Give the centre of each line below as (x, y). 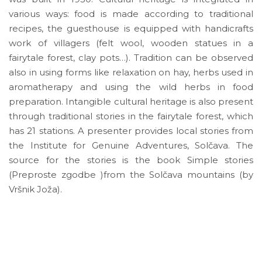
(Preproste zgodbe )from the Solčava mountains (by (131, 174)
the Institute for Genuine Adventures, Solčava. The (131, 145)
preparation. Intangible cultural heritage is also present (131, 101)
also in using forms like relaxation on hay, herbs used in (131, 72)
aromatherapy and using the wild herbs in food (131, 87)
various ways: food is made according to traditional (131, 13)
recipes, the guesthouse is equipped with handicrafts (131, 28)
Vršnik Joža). (35, 189)
